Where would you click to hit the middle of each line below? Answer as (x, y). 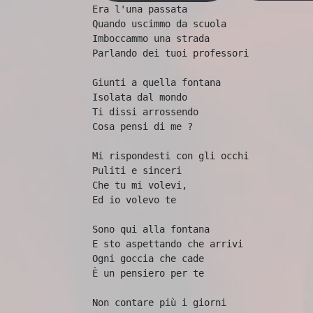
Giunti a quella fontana (156, 82)
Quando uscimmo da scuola (159, 24)
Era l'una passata (140, 9)
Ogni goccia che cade (148, 259)
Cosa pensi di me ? (143, 126)
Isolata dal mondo (140, 97)
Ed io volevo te (134, 200)
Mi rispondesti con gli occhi (170, 156)
